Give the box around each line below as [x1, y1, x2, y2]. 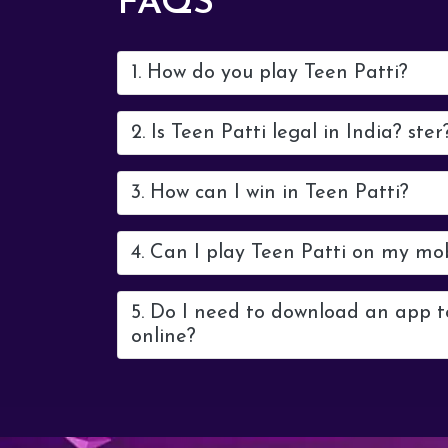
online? [131, 327, 196, 347]
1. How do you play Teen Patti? [131, 63, 408, 83]
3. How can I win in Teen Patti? [131, 183, 409, 203]
